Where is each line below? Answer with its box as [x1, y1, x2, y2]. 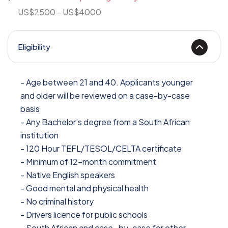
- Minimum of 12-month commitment [20, 156, 156, 167]
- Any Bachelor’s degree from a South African [20, 117, 190, 128]
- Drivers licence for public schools [20, 209, 148, 220]
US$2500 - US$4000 [18, 7, 101, 18]
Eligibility [18, 42, 50, 52]
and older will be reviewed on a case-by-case [20, 90, 190, 101]
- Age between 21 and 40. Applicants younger [20, 77, 193, 88]
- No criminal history [20, 196, 94, 207]
